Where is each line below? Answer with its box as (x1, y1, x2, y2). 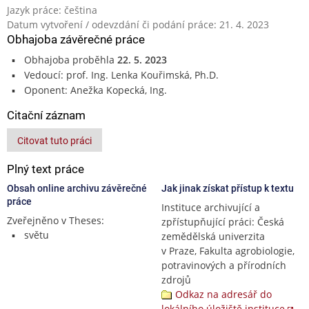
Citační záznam (7, 108, 86, 122)
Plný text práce (7, 161, 84, 176)
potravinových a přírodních (161, 258, 286, 272)
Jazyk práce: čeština (7, 3, 97, 17)
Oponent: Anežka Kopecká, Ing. (23, 83, 167, 97)
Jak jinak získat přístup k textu (161, 182, 294, 194)
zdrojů (161, 272, 191, 286)
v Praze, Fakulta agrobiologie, (161, 243, 295, 257)
